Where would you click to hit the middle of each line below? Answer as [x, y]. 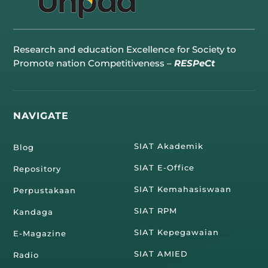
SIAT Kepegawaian [176, 232]
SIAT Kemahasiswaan [183, 189]
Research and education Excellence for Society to [125, 49]
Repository [37, 168]
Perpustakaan [45, 190]
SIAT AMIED [161, 253]
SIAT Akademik [169, 146]
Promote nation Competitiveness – [94, 63]
